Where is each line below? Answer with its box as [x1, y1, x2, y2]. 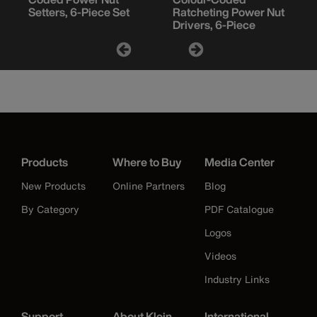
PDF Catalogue [204, 202, 274, 217]
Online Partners [113, 178, 185, 194]
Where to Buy [113, 154, 182, 171]
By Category [21, 202, 79, 217]
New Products [21, 178, 86, 194]
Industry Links [204, 272, 270, 287]
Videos [204, 248, 236, 264]
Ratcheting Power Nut [173, 4, 284, 21]
